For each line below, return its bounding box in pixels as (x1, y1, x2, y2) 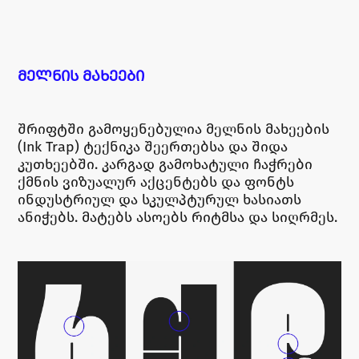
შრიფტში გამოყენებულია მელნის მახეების (18, 119, 330, 138)
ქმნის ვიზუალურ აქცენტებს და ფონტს (18, 172, 295, 191)
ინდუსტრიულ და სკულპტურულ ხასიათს (18, 190, 302, 208)
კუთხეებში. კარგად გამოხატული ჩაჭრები (18, 155, 313, 173)
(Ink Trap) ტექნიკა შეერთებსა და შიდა (18, 137, 288, 155)
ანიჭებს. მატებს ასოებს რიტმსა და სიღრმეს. (18, 208, 338, 226)
